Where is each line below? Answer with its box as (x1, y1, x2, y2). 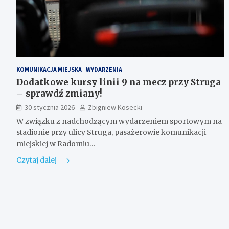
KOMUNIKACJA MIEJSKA (16, 65, 82, 73)
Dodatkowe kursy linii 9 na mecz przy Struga (16, 76, 221, 88)
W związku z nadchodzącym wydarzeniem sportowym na (16, 116, 222, 126)
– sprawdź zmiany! (16, 87, 102, 99)
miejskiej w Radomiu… (16, 139, 96, 148)
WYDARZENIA (86, 65, 122, 73)
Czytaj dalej (16, 155, 58, 165)
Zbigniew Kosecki (88, 102, 142, 112)
